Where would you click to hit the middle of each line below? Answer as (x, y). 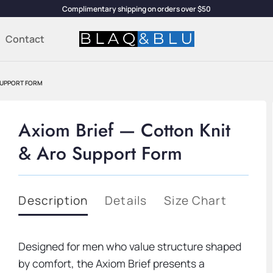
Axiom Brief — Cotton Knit (125, 130)
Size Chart (195, 201)
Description (53, 201)
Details (126, 201)
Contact (25, 39)
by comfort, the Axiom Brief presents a (112, 264)
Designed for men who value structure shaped (130, 246)
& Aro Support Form (101, 154)
